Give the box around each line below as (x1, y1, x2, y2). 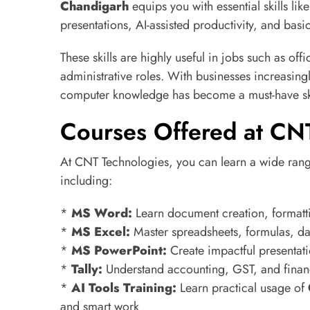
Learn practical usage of (176, 279, 308, 297)
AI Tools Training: (71, 279, 176, 297)
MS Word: (71, 204, 132, 222)
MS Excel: (71, 223, 130, 241)
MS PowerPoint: (71, 241, 167, 259)
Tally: (71, 260, 102, 278)
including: (60, 172, 112, 190)
